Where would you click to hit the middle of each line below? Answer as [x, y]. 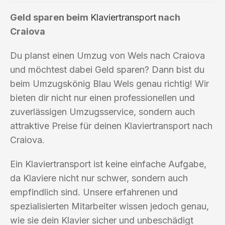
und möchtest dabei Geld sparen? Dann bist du [107, 69]
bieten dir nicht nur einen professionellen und [102, 97]
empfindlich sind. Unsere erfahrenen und [94, 192]
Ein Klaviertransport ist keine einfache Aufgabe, [108, 164]
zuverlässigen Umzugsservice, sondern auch [102, 111]
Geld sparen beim [50, 17]
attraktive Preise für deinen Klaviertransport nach [111, 126]
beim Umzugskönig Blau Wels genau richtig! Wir [109, 83]
